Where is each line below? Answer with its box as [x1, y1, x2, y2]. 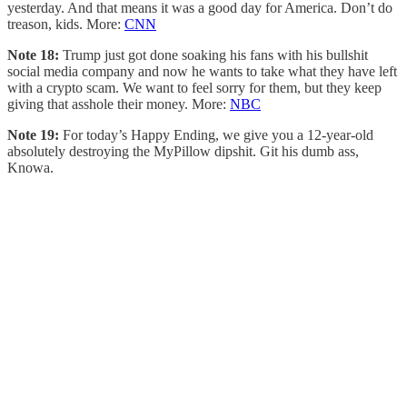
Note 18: [7, 46, 59, 63]
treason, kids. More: [7, 15, 124, 32]
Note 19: [7, 126, 59, 143]
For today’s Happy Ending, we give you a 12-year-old [59, 126, 373, 143]
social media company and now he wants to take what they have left [7, 63, 397, 79]
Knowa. [7, 159, 54, 175]
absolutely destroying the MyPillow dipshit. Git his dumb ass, [7, 143, 359, 159]
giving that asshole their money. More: [7, 95, 230, 112]
